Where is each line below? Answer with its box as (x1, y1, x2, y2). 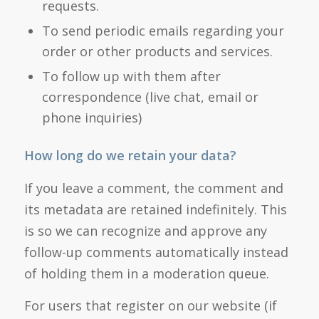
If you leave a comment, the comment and (23, 179, 283, 197)
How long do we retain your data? (23, 147, 236, 164)
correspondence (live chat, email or (41, 88, 258, 106)
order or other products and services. (41, 43, 273, 61)
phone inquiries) (41, 109, 142, 127)
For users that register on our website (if (23, 296, 277, 314)
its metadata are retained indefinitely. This (23, 200, 287, 218)
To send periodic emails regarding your (41, 22, 284, 40)
